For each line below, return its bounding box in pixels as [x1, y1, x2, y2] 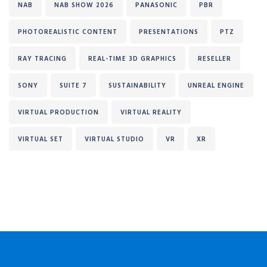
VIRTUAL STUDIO [85, 134, 144, 144]
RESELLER [198, 54, 231, 64]
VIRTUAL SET [18, 134, 63, 144]
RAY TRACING [18, 54, 67, 64]
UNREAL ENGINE [188, 80, 244, 91]
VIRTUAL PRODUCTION [18, 107, 99, 117]
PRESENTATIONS [139, 27, 198, 37]
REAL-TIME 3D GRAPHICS [88, 54, 176, 64]
